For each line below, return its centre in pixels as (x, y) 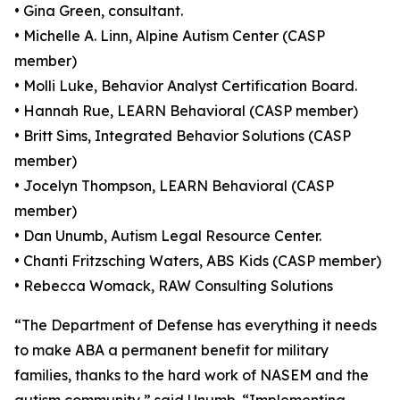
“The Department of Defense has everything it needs (196, 325)
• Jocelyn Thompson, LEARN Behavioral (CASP (174, 186)
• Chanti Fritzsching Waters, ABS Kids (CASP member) (198, 261)
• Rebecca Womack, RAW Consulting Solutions (174, 286)
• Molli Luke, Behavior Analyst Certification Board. (186, 86)
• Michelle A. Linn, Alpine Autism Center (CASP (170, 36)
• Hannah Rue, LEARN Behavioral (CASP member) (186, 111)
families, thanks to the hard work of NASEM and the (192, 375)
